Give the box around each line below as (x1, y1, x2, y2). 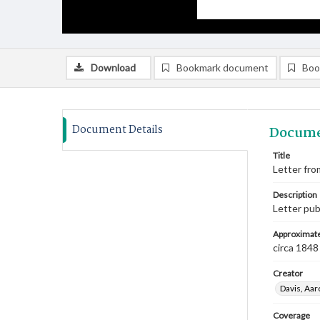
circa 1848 (273, 241, 319, 254)
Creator (273, 268, 303, 279)
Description (273, 189, 317, 200)
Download (91, 61, 136, 74)
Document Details (72, 121, 163, 139)
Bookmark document (176, 61, 269, 74)
